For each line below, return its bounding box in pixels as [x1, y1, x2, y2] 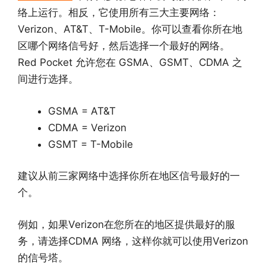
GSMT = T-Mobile [48, 138, 133, 150]
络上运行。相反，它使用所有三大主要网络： [18, 7, 220, 19]
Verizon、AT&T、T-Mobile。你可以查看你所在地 [18, 23, 242, 36]
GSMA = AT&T [48, 104, 116, 117]
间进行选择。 [18, 73, 78, 85]
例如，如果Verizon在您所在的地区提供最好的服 [18, 218, 235, 230]
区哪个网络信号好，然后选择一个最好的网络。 [18, 40, 230, 52]
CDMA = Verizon [48, 121, 126, 134]
